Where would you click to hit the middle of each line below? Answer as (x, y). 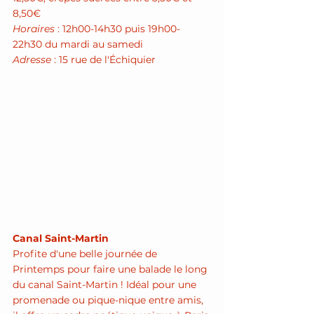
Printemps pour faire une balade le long (111, 269)
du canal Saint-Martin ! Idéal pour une (106, 285)
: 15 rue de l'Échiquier (105, 60)
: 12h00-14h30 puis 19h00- (117, 29)
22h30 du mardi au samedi (78, 44)
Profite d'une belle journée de (86, 254)
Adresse (32, 60)
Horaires (34, 29)
